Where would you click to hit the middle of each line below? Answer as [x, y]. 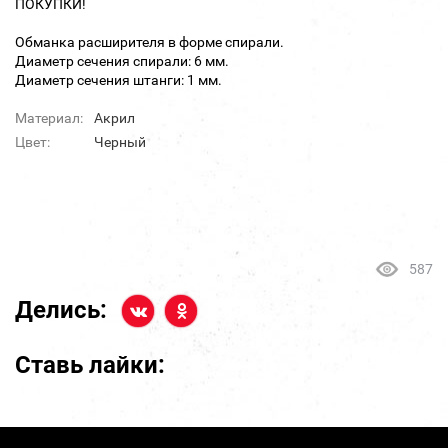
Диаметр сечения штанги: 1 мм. [118, 80]
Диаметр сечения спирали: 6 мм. [122, 61]
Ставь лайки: [90, 365]
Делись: [61, 310]
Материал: [49, 118]
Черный [120, 142]
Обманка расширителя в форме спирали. [149, 42]
